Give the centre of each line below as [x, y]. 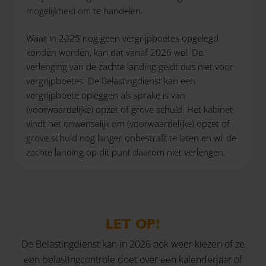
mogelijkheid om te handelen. [85, 10]
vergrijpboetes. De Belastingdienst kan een [111, 81]
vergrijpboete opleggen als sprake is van [106, 95]
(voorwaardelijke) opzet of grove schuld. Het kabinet [129, 110]
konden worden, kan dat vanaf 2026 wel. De [115, 53]
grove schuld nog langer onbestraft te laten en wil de [131, 138]
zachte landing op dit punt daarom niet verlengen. [126, 152]
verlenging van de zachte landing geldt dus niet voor [130, 67]
